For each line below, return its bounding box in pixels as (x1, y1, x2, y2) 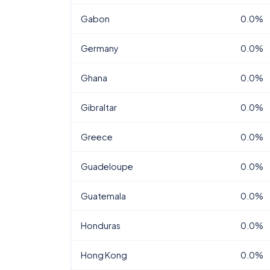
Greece (81, 131, 113, 142)
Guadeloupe (81, 161, 133, 172)
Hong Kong (81, 250, 127, 260)
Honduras (81, 220, 121, 231)
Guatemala (81, 190, 126, 201)
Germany (81, 43, 119, 54)
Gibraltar (81, 102, 117, 113)
